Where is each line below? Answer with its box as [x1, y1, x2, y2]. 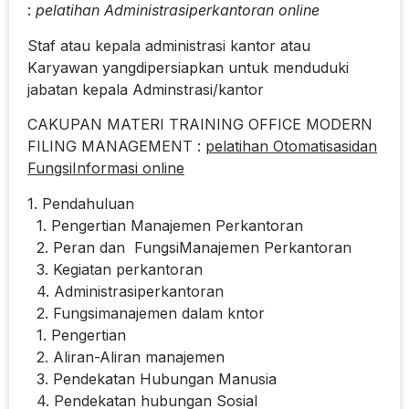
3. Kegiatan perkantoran [27, 259, 203, 278]
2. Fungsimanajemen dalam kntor [27, 303, 265, 322]
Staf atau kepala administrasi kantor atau [27, 36, 310, 55]
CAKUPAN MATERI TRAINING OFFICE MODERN [27, 115, 372, 134]
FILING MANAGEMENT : [27, 137, 205, 156]
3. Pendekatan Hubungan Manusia [27, 369, 277, 388]
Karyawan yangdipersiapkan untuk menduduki [27, 58, 349, 77]
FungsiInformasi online [27, 159, 184, 178]
